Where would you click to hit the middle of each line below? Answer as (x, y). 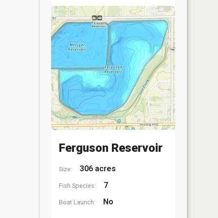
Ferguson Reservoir (111, 148)
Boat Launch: (77, 202)
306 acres (97, 169)
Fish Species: (77, 186)
